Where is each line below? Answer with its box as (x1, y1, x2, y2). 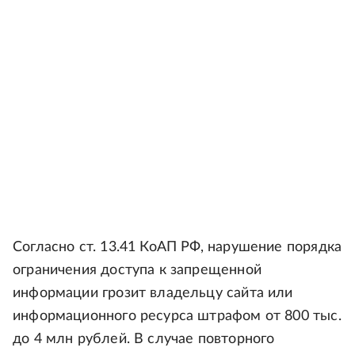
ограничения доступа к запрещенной (13, 263, 261, 277)
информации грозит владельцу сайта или (13, 286, 293, 300)
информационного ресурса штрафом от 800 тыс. (13, 309, 342, 323)
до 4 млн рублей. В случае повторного (13, 332, 275, 346)
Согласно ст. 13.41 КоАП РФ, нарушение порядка (13, 240, 342, 254)
